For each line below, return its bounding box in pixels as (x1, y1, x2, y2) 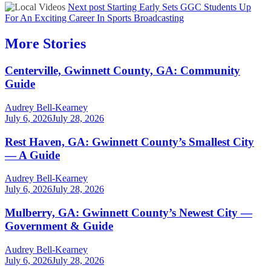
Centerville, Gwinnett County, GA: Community (5, 64, 240, 77)
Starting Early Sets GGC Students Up (107, 2, 251, 13)
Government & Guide (5, 219, 113, 232)
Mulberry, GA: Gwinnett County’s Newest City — (5, 206, 252, 219)
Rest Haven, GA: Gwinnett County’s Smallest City (5, 135, 254, 148)
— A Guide (5, 148, 60, 162)
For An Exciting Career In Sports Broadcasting (5, 13, 184, 24)
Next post (68, 2, 105, 13)
